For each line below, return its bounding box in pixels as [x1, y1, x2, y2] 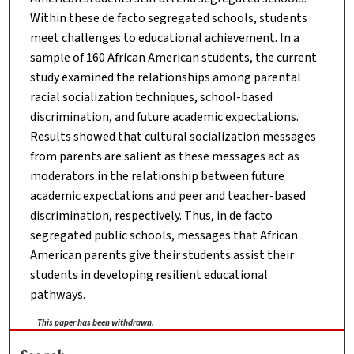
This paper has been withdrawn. [37, 317, 155, 329]
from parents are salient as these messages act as [29, 148, 299, 166]
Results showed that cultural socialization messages [29, 128, 316, 146]
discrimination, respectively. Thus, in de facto [29, 207, 273, 225]
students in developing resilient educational [29, 266, 268, 284]
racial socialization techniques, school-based [29, 88, 273, 107]
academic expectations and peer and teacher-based [29, 187, 306, 205]
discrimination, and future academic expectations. [29, 108, 299, 126]
